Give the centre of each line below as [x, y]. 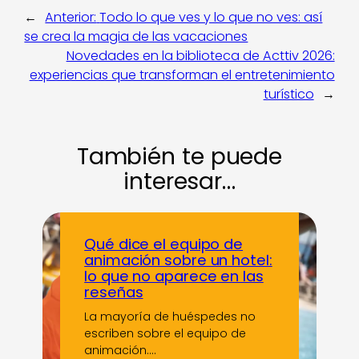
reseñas [114, 292]
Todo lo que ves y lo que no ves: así [211, 18]
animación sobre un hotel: [178, 260]
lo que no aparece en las [174, 276]
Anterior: [71, 18]
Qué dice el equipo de [164, 244]
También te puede [179, 157]
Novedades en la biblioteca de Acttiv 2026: [200, 56]
